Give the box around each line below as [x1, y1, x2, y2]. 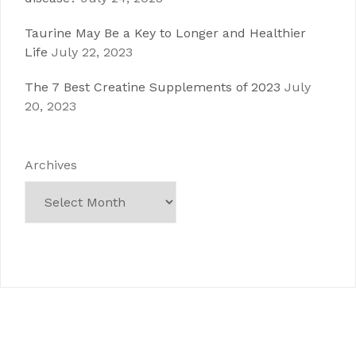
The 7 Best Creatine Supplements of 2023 [25, 79, 281, 95]
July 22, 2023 [52, 44, 133, 60]
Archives [25, 157, 77, 172]
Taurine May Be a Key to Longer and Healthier [25, 25, 306, 41]
